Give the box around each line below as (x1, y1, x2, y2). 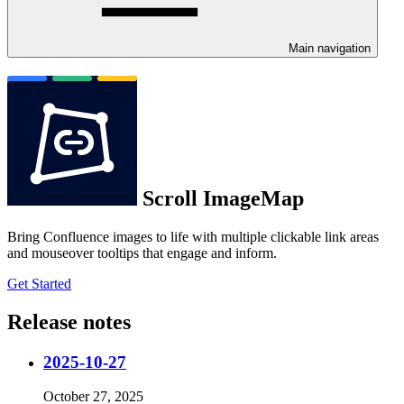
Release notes (7, 309, 131, 334)
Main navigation (289, 41, 371, 55)
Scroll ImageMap (137, 186, 304, 210)
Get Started (7, 275, 71, 291)
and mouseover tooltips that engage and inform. (7, 244, 277, 261)
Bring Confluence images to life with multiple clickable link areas (7, 228, 379, 244)
